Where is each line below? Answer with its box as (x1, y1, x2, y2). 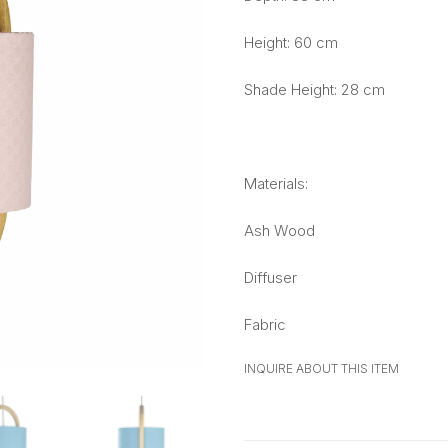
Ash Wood (244, 221, 315, 240)
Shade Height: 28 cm (244, 80, 385, 99)
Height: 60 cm (244, 33, 338, 52)
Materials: (244, 174, 308, 193)
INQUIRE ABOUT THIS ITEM (244, 361, 399, 376)
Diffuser (244, 268, 297, 287)
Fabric (244, 315, 286, 334)
